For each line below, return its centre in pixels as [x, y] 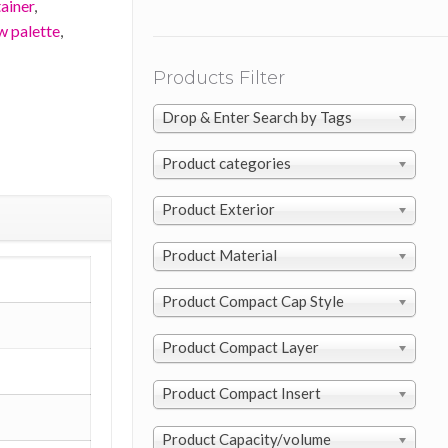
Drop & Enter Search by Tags [257, 117]
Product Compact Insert [242, 393]
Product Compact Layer [241, 347]
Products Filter [219, 78]
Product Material [220, 255]
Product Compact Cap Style [253, 301]
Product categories [227, 163]
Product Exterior [219, 209]
